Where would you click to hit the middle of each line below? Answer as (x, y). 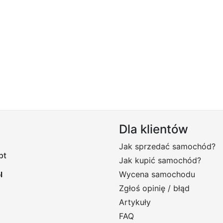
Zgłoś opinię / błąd (154, 188)
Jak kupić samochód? (160, 160)
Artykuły (135, 202)
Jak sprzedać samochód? (167, 146)
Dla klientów (154, 129)
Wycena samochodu (157, 174)
